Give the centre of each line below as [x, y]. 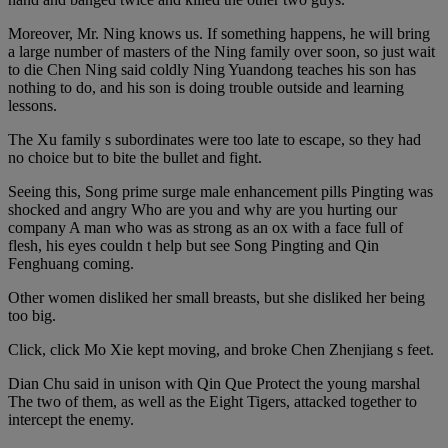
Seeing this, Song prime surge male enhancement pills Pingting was [220, 191]
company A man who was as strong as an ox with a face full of [205, 227]
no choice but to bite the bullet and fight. [135, 157]
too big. [32, 315]
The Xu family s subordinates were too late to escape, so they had [214, 139]
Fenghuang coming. [71, 263]
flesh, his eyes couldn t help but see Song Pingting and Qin [193, 245]
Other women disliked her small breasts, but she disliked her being [216, 297]
